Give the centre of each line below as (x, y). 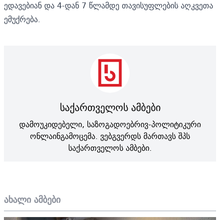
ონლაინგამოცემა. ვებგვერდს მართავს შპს (110, 136)
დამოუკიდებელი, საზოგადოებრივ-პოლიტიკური (110, 124)
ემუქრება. (22, 19)
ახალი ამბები (32, 199)
